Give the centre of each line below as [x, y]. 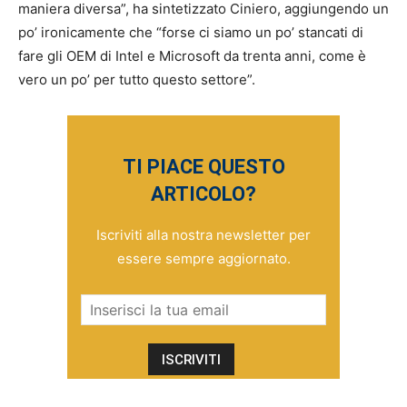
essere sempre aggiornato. [203, 259]
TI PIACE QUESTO [203, 167]
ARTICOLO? [203, 194]
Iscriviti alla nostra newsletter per [203, 235]
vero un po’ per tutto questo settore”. [137, 80]
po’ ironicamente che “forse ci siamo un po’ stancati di [191, 33]
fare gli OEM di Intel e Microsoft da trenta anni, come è [192, 56]
